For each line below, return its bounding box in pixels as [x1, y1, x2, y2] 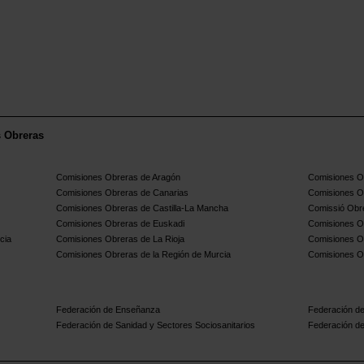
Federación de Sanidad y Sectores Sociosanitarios [56, 320, 256, 331]
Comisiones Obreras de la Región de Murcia [56, 249, 232, 260]
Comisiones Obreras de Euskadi [56, 219, 185, 229]
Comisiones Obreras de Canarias [56, 188, 189, 198]
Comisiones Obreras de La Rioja [56, 234, 185, 245]
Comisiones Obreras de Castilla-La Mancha [56, 203, 229, 214]
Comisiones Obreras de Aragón [56, 172, 181, 183]
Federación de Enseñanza [56, 305, 161, 315]
